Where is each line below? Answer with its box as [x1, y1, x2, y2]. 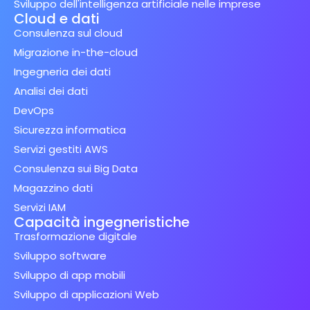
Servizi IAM [14, 200, 66, 215]
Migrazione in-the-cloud [14, 45, 138, 60]
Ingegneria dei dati [14, 64, 111, 80]
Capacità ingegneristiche [14, 212, 190, 232]
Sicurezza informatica [14, 122, 126, 138]
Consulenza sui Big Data [14, 161, 138, 176]
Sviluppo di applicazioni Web [14, 287, 159, 302]
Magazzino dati [14, 181, 93, 196]
